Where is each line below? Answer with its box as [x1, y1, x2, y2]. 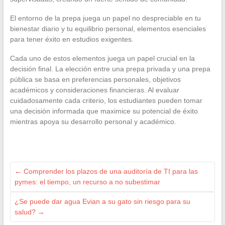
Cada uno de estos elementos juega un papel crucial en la [10, 54, 195, 63]
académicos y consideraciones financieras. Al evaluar [10, 86, 179, 94]
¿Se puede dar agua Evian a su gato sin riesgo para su [14, 197, 190, 206]
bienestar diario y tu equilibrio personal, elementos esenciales [10, 25, 206, 33]
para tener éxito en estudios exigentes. [10, 35, 134, 44]
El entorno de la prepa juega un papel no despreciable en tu [10, 14, 201, 23]
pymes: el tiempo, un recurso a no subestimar [14, 178, 160, 186]
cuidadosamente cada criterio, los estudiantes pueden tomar [10, 96, 202, 105]
